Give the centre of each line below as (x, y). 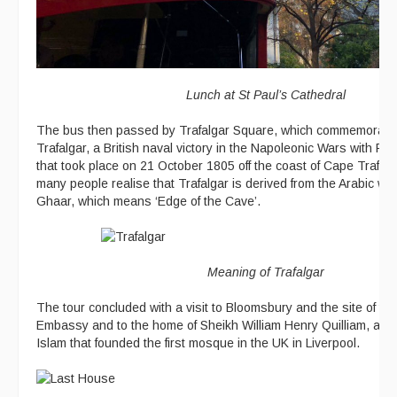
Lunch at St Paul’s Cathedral (265, 94)
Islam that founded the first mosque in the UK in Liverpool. (198, 343)
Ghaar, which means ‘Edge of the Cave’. (148, 201)
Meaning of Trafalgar (265, 272)
